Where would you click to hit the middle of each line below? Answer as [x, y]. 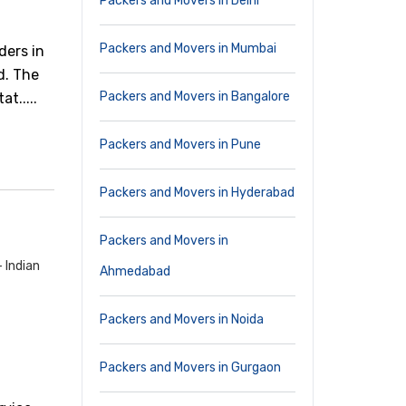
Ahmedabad [135, 271]
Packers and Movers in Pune [180, 145]
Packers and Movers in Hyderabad [197, 193]
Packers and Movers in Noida [182, 319]
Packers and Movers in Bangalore [195, 97]
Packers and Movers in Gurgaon [190, 367]
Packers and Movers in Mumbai [188, 48]
